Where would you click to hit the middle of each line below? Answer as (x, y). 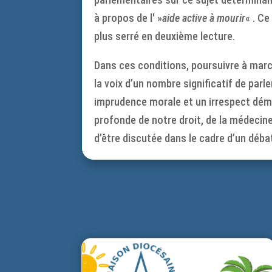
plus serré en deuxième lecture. (165, 36)
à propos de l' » (128, 18)
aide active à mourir (204, 18)
